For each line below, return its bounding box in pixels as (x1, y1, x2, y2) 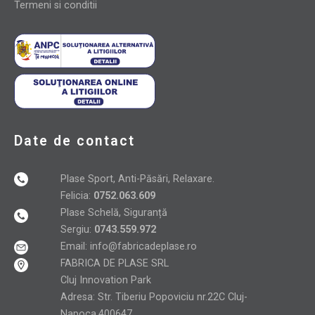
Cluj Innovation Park (60, 274, 151, 286)
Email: (60, 240, 90, 252)
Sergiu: (60, 223, 94, 236)
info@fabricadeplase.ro (89, 240, 197, 252)
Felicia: (60, 189, 91, 202)
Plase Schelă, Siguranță (60, 206, 167, 219)
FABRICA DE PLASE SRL (60, 257, 169, 269)
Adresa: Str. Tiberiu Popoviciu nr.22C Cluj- (60, 290, 247, 303)
